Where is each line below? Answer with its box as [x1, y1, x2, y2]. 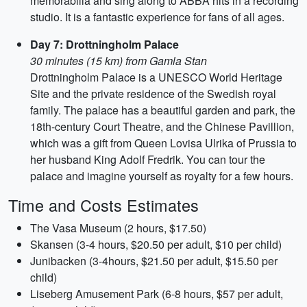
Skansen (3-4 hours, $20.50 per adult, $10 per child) [30, 236, 282, 252]
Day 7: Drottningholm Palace [30, 36, 179, 52]
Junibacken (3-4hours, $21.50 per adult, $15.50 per [30, 253, 278, 269]
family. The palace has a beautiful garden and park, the [30, 102, 295, 118]
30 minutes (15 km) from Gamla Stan [30, 53, 207, 69]
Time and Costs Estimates [8, 193, 199, 217]
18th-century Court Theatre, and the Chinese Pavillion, [30, 119, 294, 134]
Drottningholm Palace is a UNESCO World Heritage [30, 69, 282, 85]
